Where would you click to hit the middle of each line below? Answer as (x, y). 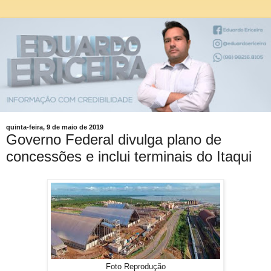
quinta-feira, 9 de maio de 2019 (55, 127)
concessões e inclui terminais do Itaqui (129, 156)
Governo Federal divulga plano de (114, 139)
